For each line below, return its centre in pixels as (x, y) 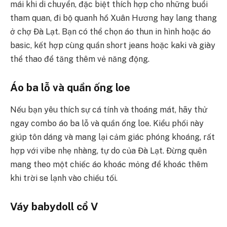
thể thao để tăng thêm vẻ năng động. (80, 59)
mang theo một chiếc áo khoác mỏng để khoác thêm (109, 165)
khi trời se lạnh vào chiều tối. (64, 178)
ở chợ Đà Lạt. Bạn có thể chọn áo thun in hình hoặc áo (110, 32)
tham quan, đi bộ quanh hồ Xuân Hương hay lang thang (113, 18)
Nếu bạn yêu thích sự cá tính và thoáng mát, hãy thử (109, 110)
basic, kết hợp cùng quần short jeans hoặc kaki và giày (113, 46)
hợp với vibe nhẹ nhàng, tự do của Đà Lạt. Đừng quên (108, 151)
